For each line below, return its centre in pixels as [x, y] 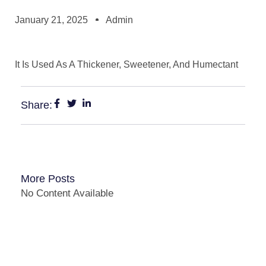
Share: [37, 105]
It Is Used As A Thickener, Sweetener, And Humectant [128, 64]
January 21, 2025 [51, 20]
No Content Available [67, 193]
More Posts [48, 178]
